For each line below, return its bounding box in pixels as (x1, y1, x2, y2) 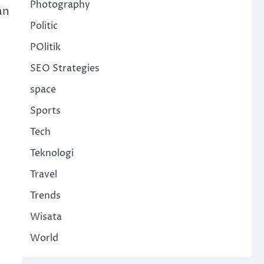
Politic (29, 19, 58, 33)
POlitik (29, 41, 61, 54)
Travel (29, 168, 57, 181)
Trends (29, 189, 61, 203)
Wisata (29, 210, 62, 224)
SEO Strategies (29, 62, 100, 75)
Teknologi (29, 147, 74, 160)
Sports (29, 104, 61, 118)
